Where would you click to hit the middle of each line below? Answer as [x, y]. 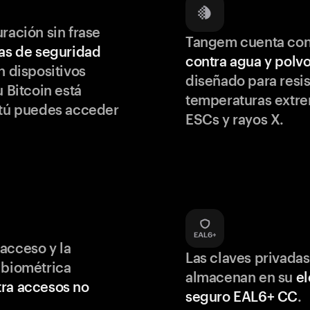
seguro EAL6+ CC [242, 296]
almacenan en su [241, 277]
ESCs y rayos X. [235, 119]
